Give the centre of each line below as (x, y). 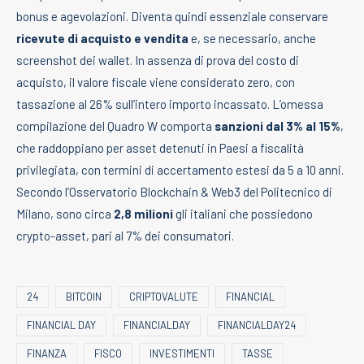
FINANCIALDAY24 (257, 325)
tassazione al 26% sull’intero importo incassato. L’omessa (170, 104)
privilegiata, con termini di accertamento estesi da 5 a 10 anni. (180, 169)
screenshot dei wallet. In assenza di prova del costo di (158, 60)
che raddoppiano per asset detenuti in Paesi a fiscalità (160, 147)
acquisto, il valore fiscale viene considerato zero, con (156, 82)
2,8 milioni (143, 213)
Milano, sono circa (65, 213)
